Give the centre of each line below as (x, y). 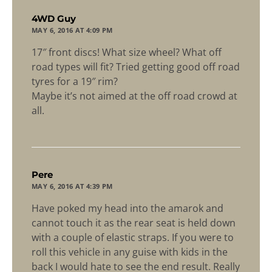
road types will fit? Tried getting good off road (136, 67)
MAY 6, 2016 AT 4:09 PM (72, 30)
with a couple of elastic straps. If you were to (133, 238)
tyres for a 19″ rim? (75, 82)
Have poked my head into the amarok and (127, 209)
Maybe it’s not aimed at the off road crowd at (134, 96)
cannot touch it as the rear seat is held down (134, 223)
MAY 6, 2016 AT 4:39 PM (72, 186)
